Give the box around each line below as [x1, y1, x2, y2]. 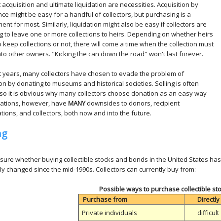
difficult [197, 208, 219, 217]
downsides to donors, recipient [85, 99, 180, 108]
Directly [197, 195, 220, 204]
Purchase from [83, 195, 127, 204]
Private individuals [82, 208, 137, 217]
